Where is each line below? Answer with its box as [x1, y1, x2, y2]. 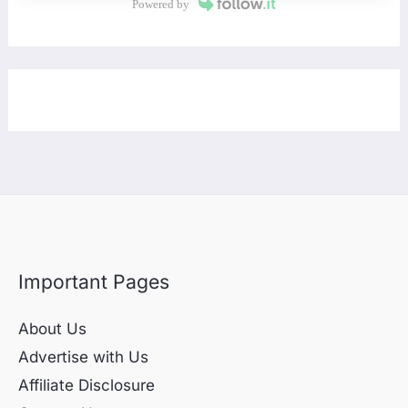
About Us [18, 320, 87, 339]
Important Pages [18, 269, 169, 293]
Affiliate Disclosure [18, 376, 155, 395]
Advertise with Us [18, 348, 148, 367]
